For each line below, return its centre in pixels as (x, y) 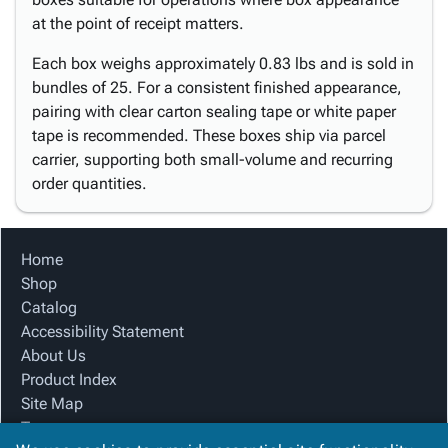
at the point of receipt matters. (138, 23)
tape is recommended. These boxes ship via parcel (209, 135)
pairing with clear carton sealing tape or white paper (214, 111)
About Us (53, 355)
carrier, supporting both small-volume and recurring (212, 159)
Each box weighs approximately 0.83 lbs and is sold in (223, 63)
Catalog (49, 307)
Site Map (52, 403)
